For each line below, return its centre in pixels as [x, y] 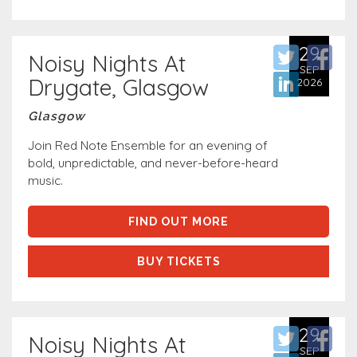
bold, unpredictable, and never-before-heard [153, 163]
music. [45, 181]
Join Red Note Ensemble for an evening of [148, 146]
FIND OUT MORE [178, 222]
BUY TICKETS [178, 262]
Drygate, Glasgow [118, 88]
